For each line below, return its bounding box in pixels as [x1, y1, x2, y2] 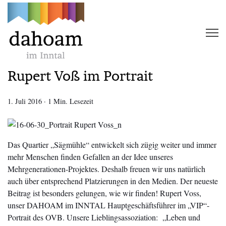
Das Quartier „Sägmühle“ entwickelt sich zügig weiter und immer [8, 139, 216, 150]
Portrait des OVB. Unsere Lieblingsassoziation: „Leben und [8, 212, 200, 223]
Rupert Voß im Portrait [8, 67, 153, 84]
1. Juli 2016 [8, 96, 42, 106]
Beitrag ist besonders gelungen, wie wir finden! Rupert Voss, [8, 188, 201, 199]
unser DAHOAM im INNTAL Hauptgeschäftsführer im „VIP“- [8, 200, 209, 211]
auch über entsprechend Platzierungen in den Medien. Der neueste [8, 176, 218, 187]
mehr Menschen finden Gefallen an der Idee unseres [8, 151, 173, 162]
